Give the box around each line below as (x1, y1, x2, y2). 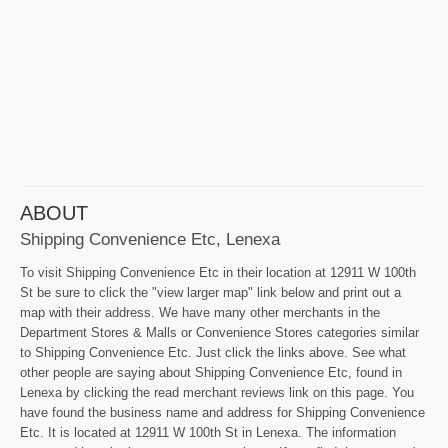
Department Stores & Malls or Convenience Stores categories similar (20, 324, 419, 340)
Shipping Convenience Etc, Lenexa (20, 228, 280, 249)
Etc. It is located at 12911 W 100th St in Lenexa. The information (20, 424, 396, 440)
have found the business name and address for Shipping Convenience (20, 404, 425, 420)
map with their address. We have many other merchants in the (20, 304, 380, 320)
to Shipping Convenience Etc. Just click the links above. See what (20, 344, 406, 360)
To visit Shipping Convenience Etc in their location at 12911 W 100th (20, 264, 416, 280)
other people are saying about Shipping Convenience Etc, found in (20, 364, 402, 380)
